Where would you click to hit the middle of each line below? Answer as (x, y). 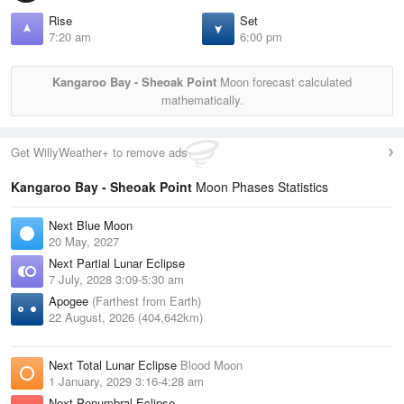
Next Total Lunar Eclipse (115, 365)
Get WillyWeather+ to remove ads (99, 152)
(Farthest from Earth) (147, 301)
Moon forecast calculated (284, 82)
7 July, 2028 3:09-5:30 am (116, 280)
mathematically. (202, 100)
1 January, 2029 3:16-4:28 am (126, 381)
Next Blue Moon (91, 225)
